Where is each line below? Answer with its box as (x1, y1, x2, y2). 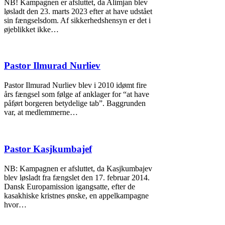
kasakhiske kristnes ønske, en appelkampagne (4, 191, 149, 200)
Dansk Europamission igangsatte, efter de (4, 182, 135, 191)
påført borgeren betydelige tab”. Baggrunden (4, 99, 146, 108)
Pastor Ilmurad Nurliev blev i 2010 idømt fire (4, 81, 147, 90)
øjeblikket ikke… (4, 25, 59, 34)
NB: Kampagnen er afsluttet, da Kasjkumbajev (4, 164, 152, 173)
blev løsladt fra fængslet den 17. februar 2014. (4, 173, 150, 182)
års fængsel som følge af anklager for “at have (4, 90, 149, 99)
